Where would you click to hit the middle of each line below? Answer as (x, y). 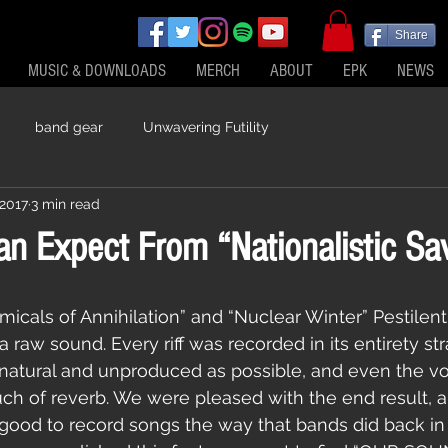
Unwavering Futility (206, 126)
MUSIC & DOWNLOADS (96, 70)
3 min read (65, 203)
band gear (69, 126)
